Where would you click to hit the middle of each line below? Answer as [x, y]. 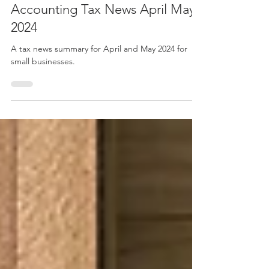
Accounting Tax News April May [103, 31]
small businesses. [43, 83]
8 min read [104, 7]
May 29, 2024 [56, 7]
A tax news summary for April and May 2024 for [99, 70]
